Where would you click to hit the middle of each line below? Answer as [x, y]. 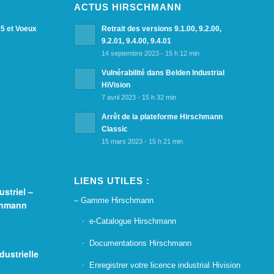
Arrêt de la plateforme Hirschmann [162, 117]
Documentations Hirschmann [141, 243]
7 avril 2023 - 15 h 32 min [139, 98]
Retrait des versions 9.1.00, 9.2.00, [162, 29]
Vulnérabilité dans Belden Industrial [163, 73]
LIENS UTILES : [112, 180]
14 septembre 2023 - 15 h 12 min [151, 54]
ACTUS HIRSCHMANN [128, 7]
